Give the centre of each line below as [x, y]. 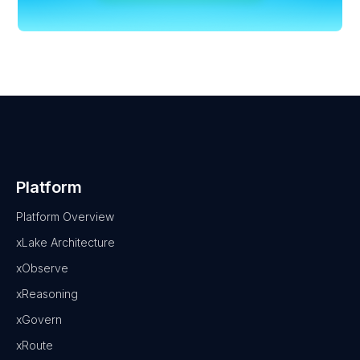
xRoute [35, 345]
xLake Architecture [65, 242]
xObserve [42, 268]
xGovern [39, 319]
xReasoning [47, 293]
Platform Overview [65, 216]
